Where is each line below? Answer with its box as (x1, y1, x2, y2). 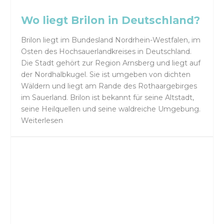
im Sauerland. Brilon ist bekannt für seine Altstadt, (21, 93, 194, 102)
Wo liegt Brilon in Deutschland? (21, 14, 200, 27)
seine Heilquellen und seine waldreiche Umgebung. (21, 104, 201, 114)
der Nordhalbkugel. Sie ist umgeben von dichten (21, 70, 191, 79)
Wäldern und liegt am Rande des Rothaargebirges (21, 81, 197, 91)
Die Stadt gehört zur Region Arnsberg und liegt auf (21, 58, 201, 68)
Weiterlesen (21, 116, 63, 125)
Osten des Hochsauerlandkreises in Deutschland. (21, 47, 192, 56)
